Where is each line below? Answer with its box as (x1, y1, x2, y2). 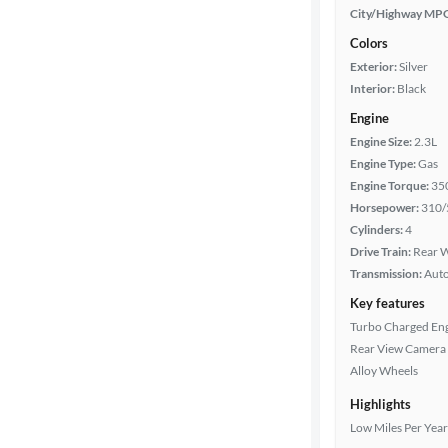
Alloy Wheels (350, 363, 418, 378)
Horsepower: (350, 200, 419, 215)
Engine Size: (350, 134, 412, 149)
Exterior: (350, 59, 397, 74)
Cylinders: (350, 222, 403, 237)
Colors (350, 35, 388, 51)
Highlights (350, 396, 411, 412)
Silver (399, 59, 428, 74)
